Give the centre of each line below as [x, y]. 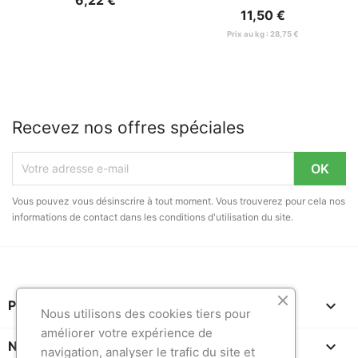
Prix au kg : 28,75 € [263, 34]
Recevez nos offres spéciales [128, 127]
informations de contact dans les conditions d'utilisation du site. [153, 217]
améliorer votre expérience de [127, 333]
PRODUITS [41, 305]
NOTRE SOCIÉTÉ [60, 346]
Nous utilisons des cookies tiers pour [146, 314]
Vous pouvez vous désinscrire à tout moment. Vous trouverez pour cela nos [179, 201]
